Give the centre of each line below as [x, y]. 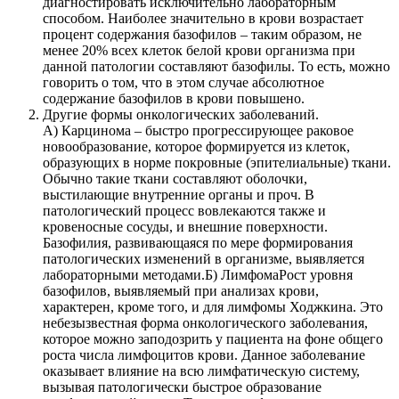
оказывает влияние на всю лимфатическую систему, [201, 371]
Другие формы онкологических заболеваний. [181, 115]
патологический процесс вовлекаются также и [184, 211]
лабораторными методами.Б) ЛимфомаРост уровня [198, 275]
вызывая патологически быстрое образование [182, 387]
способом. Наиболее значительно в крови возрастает [203, 19]
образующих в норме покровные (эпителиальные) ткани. [217, 163]
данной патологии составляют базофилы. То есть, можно [216, 67]
